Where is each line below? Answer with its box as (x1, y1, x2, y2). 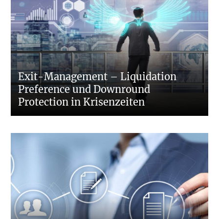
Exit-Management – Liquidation (18, 70, 177, 83)
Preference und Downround (18, 83, 151, 96)
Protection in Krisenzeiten (18, 96, 145, 109)
